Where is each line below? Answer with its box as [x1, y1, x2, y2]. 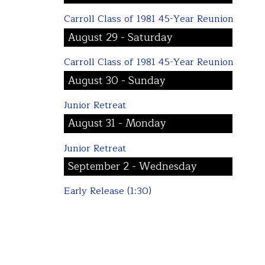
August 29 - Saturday [68, 28, 173, 46]
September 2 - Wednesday [68, 158, 198, 176]
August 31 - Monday [68, 115, 167, 132]
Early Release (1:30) [63, 183, 151, 199]
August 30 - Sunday [68, 72, 166, 89]
